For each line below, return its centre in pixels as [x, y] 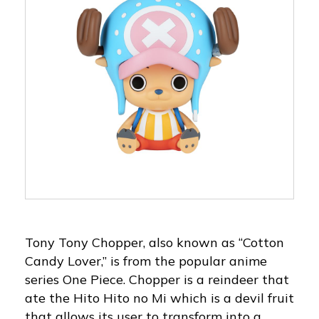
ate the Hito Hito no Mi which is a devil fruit [159, 298]
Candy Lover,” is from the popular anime [146, 261]
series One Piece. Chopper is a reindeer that [157, 279]
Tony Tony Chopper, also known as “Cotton [155, 242]
